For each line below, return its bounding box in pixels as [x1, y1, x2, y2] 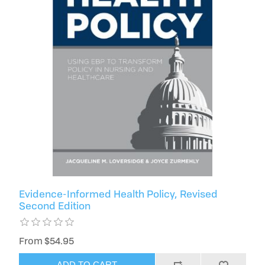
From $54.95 [19, 234, 75, 247]
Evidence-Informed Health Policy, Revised [19, 186, 218, 201]
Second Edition [19, 198, 91, 212]
